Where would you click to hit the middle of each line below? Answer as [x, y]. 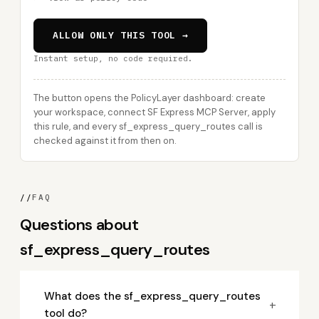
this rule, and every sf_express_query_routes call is [148, 126]
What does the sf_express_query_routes [152, 296]
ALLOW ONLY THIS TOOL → [121, 35]
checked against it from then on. [105, 141]
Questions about [79, 225]
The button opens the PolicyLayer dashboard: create [150, 98]
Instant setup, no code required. [113, 58]
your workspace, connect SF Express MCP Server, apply [155, 112]
